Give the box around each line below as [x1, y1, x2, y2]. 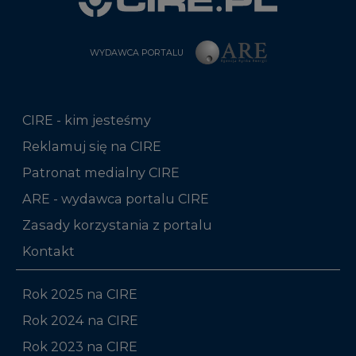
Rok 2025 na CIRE [22, 285, 137, 302]
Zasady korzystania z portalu [22, 216, 212, 233]
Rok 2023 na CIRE [22, 338, 137, 354]
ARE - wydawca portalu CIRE [22, 190, 209, 207]
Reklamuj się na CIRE [22, 137, 161, 154]
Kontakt [22, 242, 75, 259]
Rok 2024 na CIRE [22, 311, 138, 328]
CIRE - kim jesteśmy [22, 111, 151, 128]
